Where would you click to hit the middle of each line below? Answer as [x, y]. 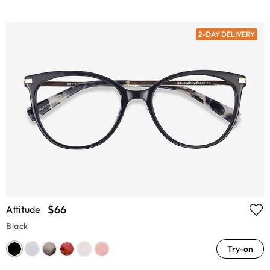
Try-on [240, 249]
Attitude [23, 209]
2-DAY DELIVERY [226, 34]
